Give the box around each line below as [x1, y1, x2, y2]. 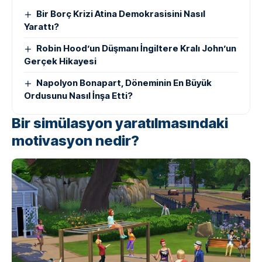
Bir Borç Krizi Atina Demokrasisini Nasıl [36, 8, 206, 20]
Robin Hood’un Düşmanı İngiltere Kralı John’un [36, 43, 237, 54]
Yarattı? [24, 21, 59, 33]
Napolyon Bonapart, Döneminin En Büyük [36, 77, 212, 89]
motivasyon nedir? [12, 132, 139, 150]
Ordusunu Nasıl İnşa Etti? [24, 90, 133, 102]
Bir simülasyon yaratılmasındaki [12, 115, 228, 132]
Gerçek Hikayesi [24, 56, 96, 67]
